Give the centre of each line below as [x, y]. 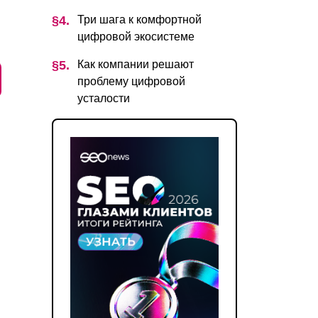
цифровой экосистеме [136, 36]
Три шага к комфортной [139, 19]
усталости [104, 98]
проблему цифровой [131, 81]
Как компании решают [136, 64]
